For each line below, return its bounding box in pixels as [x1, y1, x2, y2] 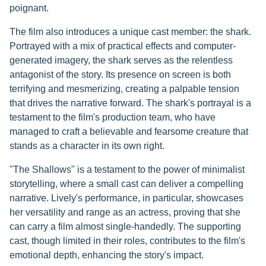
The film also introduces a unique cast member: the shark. [9, 27, 251, 37]
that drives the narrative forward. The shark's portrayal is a [9, 98, 251, 108]
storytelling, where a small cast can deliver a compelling [9, 179, 243, 189]
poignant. [9, 3, 49, 13]
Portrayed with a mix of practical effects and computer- [9, 41, 236, 51]
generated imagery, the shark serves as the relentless [9, 55, 233, 65]
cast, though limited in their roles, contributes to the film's [9, 236, 245, 246]
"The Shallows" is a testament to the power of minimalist [9, 164, 245, 175]
